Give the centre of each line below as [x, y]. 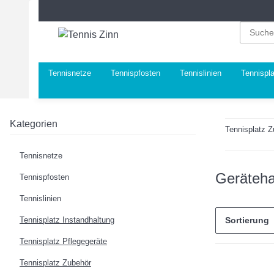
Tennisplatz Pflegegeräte [63, 241]
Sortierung [247, 220]
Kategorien [34, 124]
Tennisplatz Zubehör [55, 263]
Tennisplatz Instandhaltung [67, 220]
